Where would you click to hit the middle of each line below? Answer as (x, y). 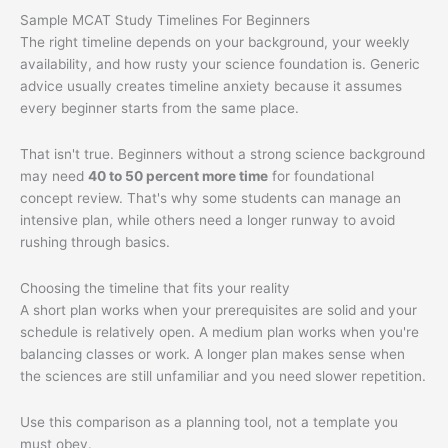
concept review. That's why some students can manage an (210, 197)
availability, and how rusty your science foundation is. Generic (220, 63)
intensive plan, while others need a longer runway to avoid (207, 219)
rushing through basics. (95, 241)
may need (54, 175)
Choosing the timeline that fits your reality (155, 287)
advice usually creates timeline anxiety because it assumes (211, 85)
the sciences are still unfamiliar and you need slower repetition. (223, 375)
